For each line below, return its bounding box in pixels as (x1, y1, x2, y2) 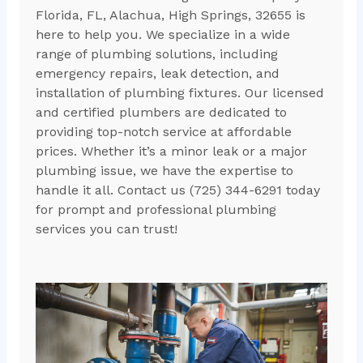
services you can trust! (35, 221, 177, 237)
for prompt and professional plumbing (35, 202, 276, 218)
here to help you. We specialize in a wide (35, 27, 290, 43)
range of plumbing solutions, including (35, 46, 278, 62)
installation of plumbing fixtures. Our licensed (35, 85, 324, 101)
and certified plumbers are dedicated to (35, 105, 287, 121)
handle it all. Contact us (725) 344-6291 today (35, 182, 320, 199)
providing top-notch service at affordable (35, 124, 292, 140)
